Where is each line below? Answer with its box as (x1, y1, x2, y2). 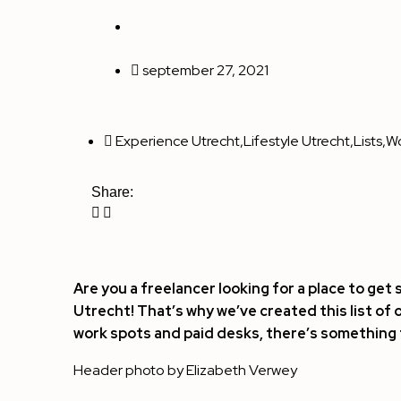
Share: (91, 184, 133, 200)
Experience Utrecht (115, 132, 240, 151)
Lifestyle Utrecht (243, 132, 350, 151)
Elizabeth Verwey (186, 361, 297, 380)
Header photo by (73, 361, 186, 380)
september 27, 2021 (142, 61, 269, 81)
